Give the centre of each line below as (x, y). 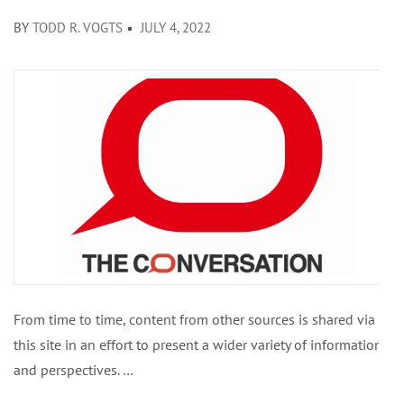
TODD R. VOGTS (78, 28)
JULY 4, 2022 (176, 28)
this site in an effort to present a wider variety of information (198, 345)
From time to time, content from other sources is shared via (194, 320)
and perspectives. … (73, 370)
